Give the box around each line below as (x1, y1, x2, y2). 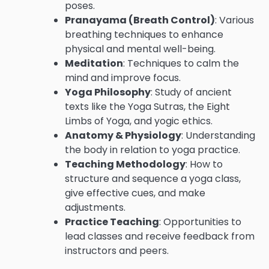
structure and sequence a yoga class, (65, 171, 241, 186)
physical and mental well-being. (65, 41, 216, 56)
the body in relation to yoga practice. (65, 142, 240, 157)
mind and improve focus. (65, 70, 181, 85)
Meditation (65, 56, 123, 70)
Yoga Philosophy (65, 85, 151, 99)
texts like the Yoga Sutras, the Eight (65, 99, 230, 113)
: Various (215, 13, 254, 27)
